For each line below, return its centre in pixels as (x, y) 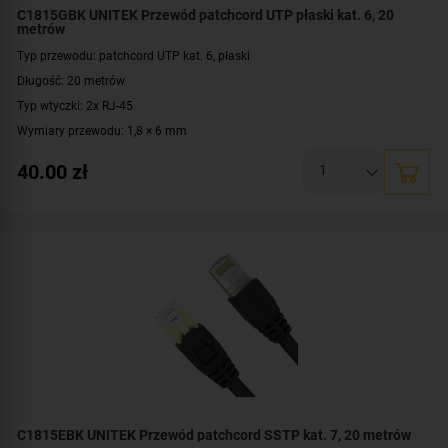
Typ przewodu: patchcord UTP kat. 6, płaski (133, 55)
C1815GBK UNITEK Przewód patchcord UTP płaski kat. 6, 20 (205, 14)
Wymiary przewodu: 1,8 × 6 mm (102, 130)
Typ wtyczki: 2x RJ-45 (75, 105)
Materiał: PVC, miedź (73, 205)
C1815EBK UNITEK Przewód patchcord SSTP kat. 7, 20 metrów (214, 434)
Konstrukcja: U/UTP (70, 155)
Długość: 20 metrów (71, 80)
